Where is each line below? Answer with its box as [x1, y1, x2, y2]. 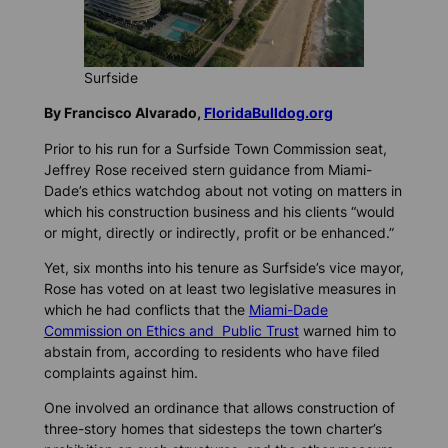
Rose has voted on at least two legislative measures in [43, 279, 396, 297]
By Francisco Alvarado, [43, 104, 204, 122]
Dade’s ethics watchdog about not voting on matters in [43, 181, 402, 199]
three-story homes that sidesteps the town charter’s [43, 419, 382, 437]
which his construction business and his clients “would [43, 202, 395, 220]
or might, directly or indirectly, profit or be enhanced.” [43, 223, 394, 241]
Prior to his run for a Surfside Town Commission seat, [43, 139, 387, 157]
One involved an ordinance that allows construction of [43, 398, 395, 416]
